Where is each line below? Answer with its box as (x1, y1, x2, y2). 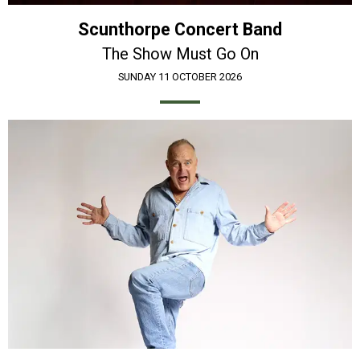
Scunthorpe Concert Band (78, 18, 282, 39)
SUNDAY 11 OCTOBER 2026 (118, 70, 242, 83)
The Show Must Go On (101, 43, 259, 63)
